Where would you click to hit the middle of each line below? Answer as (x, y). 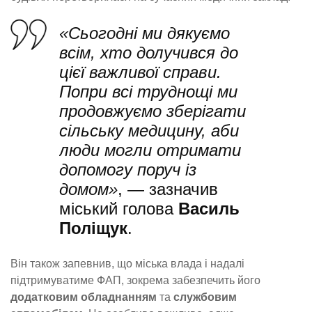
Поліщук (93, 228)
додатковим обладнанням (84, 297)
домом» (88, 189)
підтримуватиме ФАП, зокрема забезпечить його (135, 281)
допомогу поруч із (128, 169)
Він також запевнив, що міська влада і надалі (127, 264)
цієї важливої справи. (140, 72)
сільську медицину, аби (149, 130)
